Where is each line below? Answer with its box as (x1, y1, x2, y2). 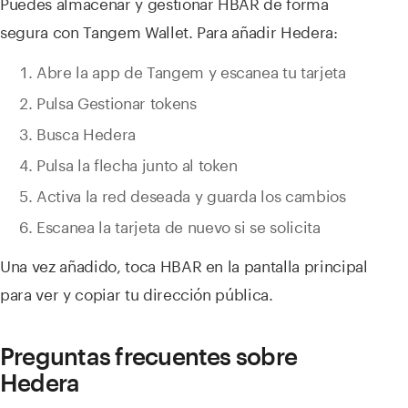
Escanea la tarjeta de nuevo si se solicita (36, 213, 321, 238)
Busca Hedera (36, 120, 136, 145)
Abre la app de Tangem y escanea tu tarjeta (36, 58, 346, 83)
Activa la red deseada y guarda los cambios (36, 182, 346, 207)
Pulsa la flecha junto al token (36, 151, 238, 176)
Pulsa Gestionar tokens (36, 89, 197, 114)
